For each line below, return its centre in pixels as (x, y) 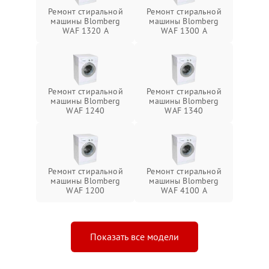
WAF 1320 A (86, 31)
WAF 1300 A (184, 31)
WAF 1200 (86, 191)
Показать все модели (134, 237)
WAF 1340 (184, 111)
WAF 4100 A (184, 191)
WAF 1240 (86, 111)
